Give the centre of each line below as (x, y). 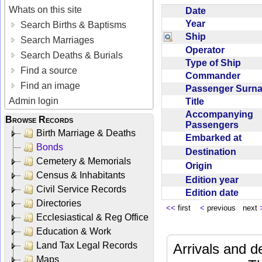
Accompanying (219, 114)
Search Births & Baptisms (73, 25)
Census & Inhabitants (81, 175)
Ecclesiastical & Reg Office (92, 217)
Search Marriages (56, 40)
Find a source (48, 70)
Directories (59, 203)
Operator (207, 50)
